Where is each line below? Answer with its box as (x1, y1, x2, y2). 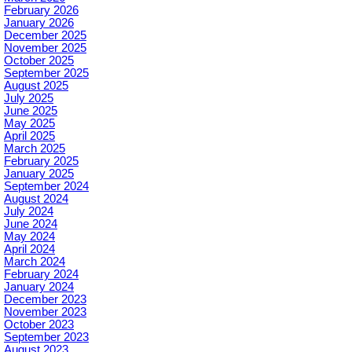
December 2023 (4, 293, 86, 306)
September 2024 (4, 180, 89, 193)
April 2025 (4, 130, 55, 143)
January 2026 (4, 16, 74, 30)
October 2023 (4, 318, 74, 332)
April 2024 (4, 243, 55, 256)
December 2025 (4, 29, 86, 42)
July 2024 (4, 205, 53, 218)
